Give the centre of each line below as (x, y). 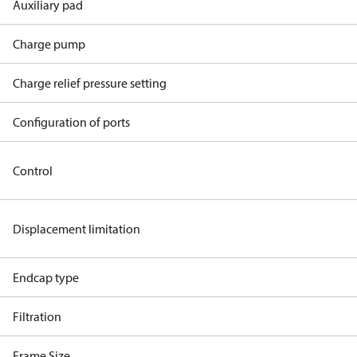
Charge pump (49, 44)
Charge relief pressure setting (90, 83)
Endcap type (46, 277)
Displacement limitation (76, 229)
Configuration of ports (71, 122)
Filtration (37, 316)
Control (33, 171)
